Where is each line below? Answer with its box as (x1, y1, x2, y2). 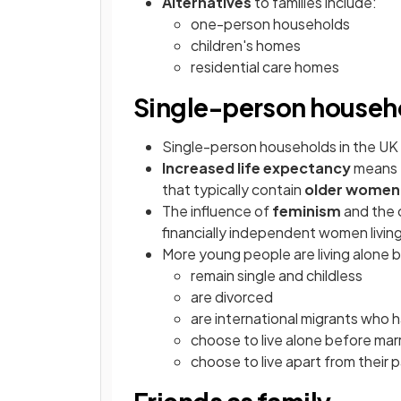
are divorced (191, 287, 273, 307)
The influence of (162, 201, 272, 221)
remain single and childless (191, 266, 363, 286)
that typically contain (162, 180, 304, 200)
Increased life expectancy (162, 158, 351, 178)
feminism (272, 201, 341, 221)
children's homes (191, 36, 301, 55)
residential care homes (191, 57, 339, 77)
